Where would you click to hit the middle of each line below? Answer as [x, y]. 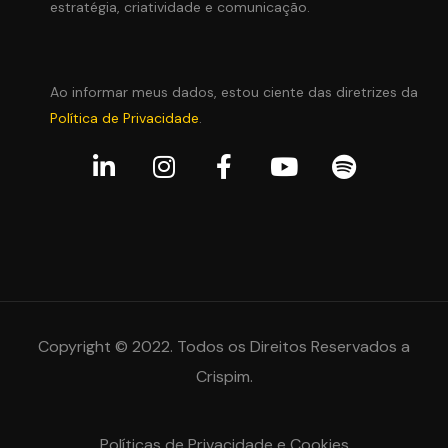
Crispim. [224, 377]
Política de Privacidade [124, 118]
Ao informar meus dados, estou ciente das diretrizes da [234, 92]
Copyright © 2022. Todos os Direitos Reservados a [224, 347]
